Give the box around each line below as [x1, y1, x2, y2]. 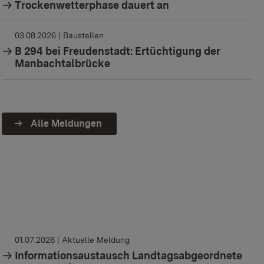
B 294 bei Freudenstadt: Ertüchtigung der [15, 45, 221, 58]
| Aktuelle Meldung [57, 235, 130, 245]
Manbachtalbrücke [15, 57, 111, 70]
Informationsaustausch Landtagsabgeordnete [15, 249, 243, 262]
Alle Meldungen [28, 118, 102, 130]
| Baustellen [58, 31, 104, 41]
